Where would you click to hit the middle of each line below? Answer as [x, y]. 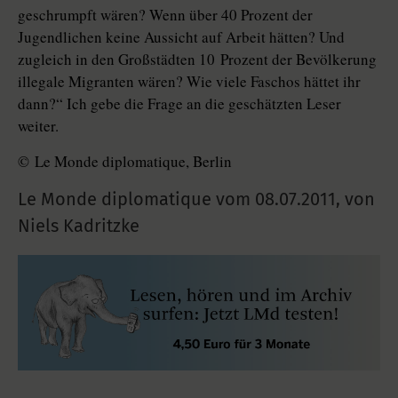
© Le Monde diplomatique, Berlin [125, 162]
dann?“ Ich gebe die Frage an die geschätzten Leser [179, 104]
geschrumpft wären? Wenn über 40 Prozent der [165, 15]
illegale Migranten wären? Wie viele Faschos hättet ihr [189, 82]
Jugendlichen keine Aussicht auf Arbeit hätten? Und [181, 37]
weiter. [38, 126]
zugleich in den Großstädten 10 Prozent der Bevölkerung [197, 60]
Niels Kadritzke [79, 226]
